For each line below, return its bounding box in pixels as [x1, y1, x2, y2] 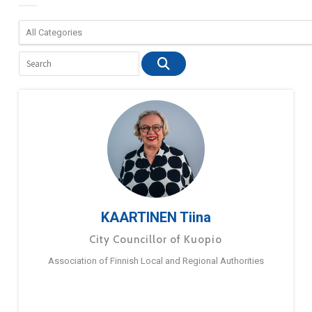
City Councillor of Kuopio [89, 233, 223, 247]
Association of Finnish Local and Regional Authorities [47, 256, 264, 267]
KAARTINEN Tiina [100, 209, 211, 226]
